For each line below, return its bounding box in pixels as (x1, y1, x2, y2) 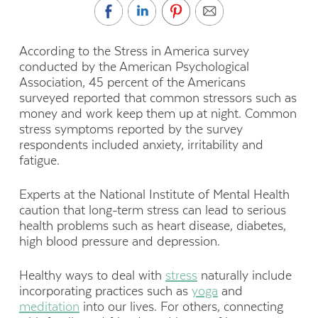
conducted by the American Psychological (18, 59, 249, 74)
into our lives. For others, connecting (79, 300, 283, 314)
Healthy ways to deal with (18, 268, 165, 283)
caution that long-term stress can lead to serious (18, 203, 286, 218)
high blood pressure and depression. (18, 234, 224, 249)
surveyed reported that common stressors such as (18, 90, 297, 105)
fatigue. (18, 153, 63, 168)
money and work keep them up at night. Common (18, 106, 297, 121)
